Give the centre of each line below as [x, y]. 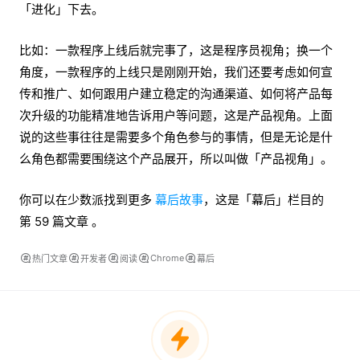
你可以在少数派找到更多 [87, 199]
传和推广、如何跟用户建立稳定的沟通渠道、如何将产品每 [176, 93]
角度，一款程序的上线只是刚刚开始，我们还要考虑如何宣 [176, 72]
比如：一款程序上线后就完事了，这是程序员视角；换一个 [176, 50]
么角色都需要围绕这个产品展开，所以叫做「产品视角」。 [176, 158]
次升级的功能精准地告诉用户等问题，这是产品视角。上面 [176, 115]
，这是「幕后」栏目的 [264, 199]
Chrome [167, 258]
